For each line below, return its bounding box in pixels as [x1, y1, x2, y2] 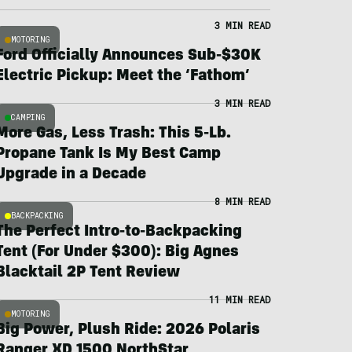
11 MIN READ [208, 293, 270, 306]
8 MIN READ [214, 195, 270, 207]
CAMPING [10, 112, 46, 123]
